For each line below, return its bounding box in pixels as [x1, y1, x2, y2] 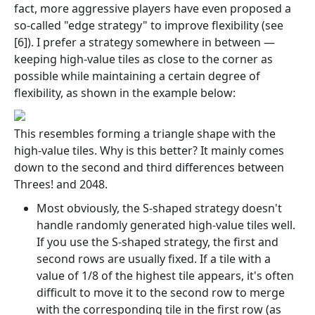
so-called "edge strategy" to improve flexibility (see [14, 17, 283, 33]
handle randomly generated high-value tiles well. [37, 217, 295, 233]
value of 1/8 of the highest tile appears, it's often [37, 267, 294, 283]
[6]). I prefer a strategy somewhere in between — [14, 34, 275, 50]
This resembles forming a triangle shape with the [14, 125, 276, 141]
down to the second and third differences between [14, 159, 284, 175]
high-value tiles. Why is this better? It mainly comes [14, 142, 284, 158]
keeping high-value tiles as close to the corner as [14, 51, 273, 67]
